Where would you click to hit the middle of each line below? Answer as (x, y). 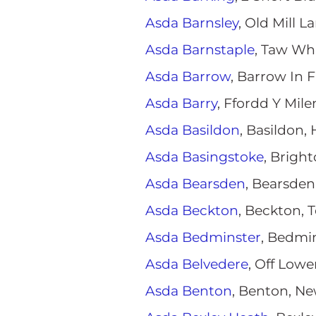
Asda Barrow (188, 77)
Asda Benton (189, 291)
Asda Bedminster (203, 237)
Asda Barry (181, 103)
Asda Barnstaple (200, 50)
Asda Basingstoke (205, 157)
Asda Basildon (193, 130)
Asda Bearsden (195, 184)
